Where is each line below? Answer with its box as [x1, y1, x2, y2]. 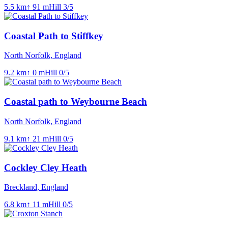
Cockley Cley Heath [4, 162, 87, 173]
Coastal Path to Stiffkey [4, 30, 103, 41]
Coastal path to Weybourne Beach [4, 96, 147, 107]
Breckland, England [4, 183, 68, 192]
